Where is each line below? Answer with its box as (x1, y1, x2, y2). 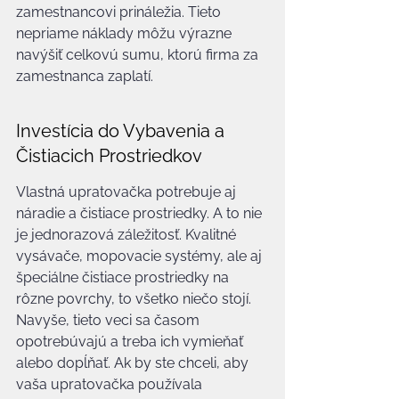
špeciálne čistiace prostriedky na (16, 269, 232, 286)
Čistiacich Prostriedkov (16, 145, 202, 167)
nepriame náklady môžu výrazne (16, 25, 235, 42)
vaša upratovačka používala (16, 376, 206, 393)
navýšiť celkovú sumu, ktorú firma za (16, 46, 262, 63)
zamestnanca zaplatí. (16, 68, 153, 85)
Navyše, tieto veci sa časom (16, 312, 203, 329)
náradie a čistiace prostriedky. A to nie (16, 205, 265, 222)
